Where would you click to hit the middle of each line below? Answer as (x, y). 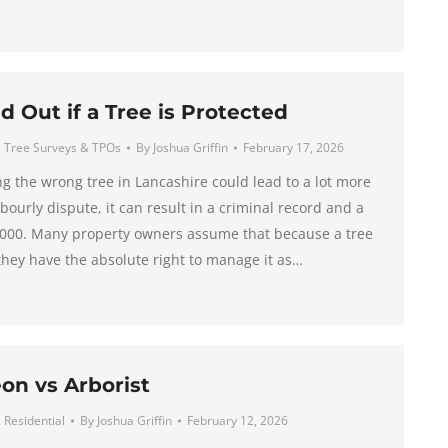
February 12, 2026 (237, 420)
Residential (34, 420)
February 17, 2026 (293, 147)
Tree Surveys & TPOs (62, 147)
